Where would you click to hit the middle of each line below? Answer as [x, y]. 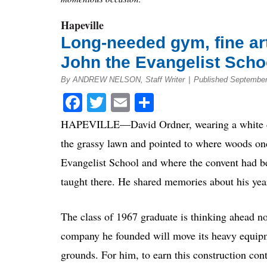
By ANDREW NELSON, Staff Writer [123, 79]
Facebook [119, 102]
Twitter [133, 102]
